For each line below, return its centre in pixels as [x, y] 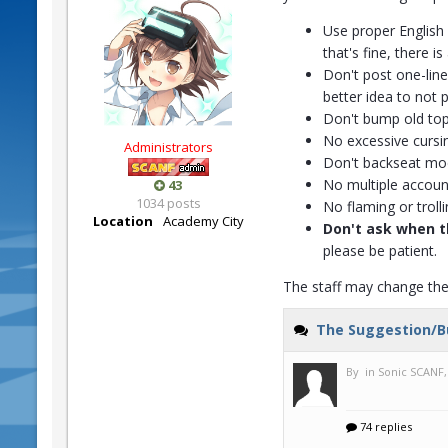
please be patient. [380, 250]
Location [122, 220]
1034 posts [168, 202]
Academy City [203, 220]
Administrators [168, 147]
